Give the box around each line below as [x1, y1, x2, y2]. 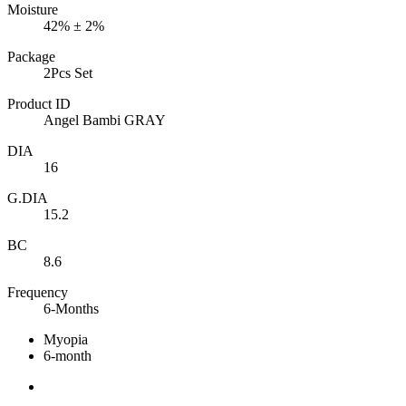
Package [7, 48, 55, 64]
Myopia [43, 331, 88, 347]
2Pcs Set [43, 64, 92, 81]
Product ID [7, 95, 71, 111]
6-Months [43, 300, 99, 316]
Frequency [7, 284, 68, 300]
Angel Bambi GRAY [43, 111, 166, 128]
